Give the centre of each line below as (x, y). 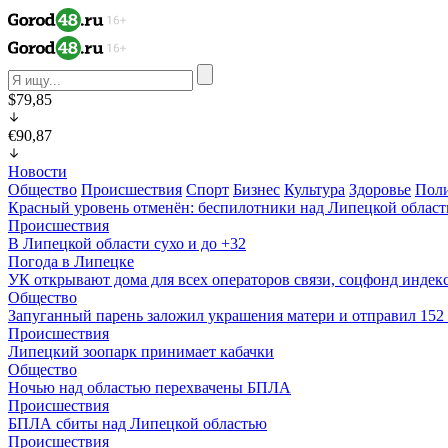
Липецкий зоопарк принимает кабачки (141, 351)
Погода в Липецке (71, 261)
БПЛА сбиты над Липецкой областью (137, 423)
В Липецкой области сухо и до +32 (127, 243)
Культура (314, 189)
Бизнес (256, 189)
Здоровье (380, 189)
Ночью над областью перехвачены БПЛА (149, 387)
